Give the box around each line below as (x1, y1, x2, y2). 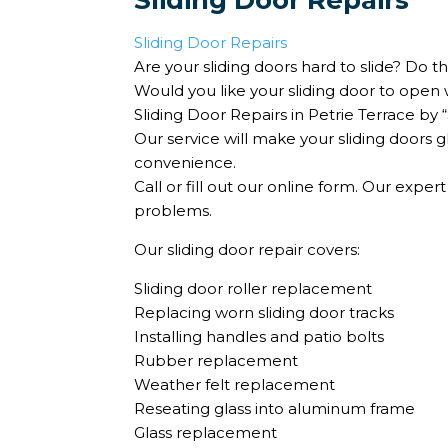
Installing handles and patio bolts (134, 327, 385, 346)
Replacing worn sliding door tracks (134, 303, 395, 322)
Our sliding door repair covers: (134, 240, 361, 259)
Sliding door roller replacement (134, 279, 373, 298)
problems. (134, 201, 213, 220)
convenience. (134, 153, 237, 172)
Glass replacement (134, 423, 278, 442)
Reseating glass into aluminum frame (134, 399, 416, 418)
